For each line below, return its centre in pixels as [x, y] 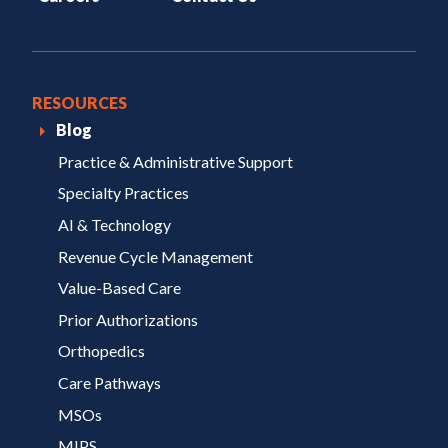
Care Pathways [109, 382]
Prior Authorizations [127, 319]
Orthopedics [101, 351]
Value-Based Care [119, 287]
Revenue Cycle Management [155, 256]
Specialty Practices [123, 193]
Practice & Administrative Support [175, 161]
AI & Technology [114, 224]
